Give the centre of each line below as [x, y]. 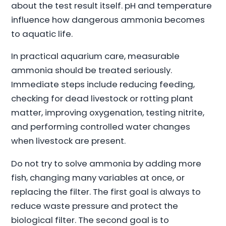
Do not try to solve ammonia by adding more [106, 164]
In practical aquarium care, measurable [96, 56]
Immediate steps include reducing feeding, [103, 84]
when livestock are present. [69, 141]
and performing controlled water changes [101, 127]
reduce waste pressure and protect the [95, 206]
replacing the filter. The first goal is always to [106, 192]
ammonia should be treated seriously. [92, 70]
